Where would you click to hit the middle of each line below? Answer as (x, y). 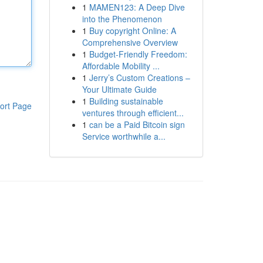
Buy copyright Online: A (132, 31)
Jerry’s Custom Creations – (139, 77)
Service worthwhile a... (124, 136)
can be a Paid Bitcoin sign (137, 124)
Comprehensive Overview (130, 42)
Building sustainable (126, 101)
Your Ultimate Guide (119, 89)
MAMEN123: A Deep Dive (137, 7)
